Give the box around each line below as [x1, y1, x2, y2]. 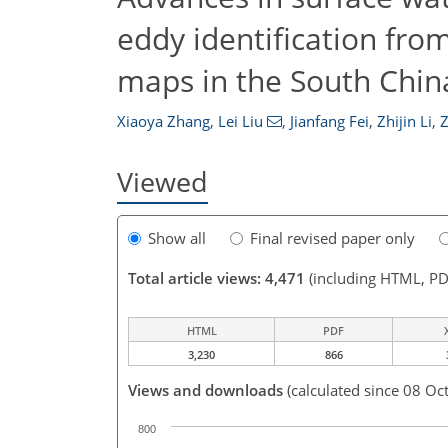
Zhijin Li [376, 111, 432, 131]
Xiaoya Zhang [117, 111, 210, 131]
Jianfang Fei [289, 111, 369, 131]
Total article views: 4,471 [128, 268, 305, 289]
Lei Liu [218, 111, 263, 131]
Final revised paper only [250, 228, 415, 249]
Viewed [117, 163, 208, 200]
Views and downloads [128, 380, 283, 401]
